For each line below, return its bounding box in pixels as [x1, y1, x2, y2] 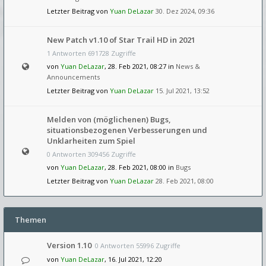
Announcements [47, 72, 100, 81]
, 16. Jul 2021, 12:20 [104, 255, 162, 264]
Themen [15, 214, 46, 225]
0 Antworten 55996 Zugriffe [95, 241, 180, 250]
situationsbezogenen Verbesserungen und [47, 125, 207, 135]
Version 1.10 [47, 240, 91, 251]
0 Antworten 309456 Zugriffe [47, 150, 136, 159]
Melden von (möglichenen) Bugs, [47, 114, 171, 125]
